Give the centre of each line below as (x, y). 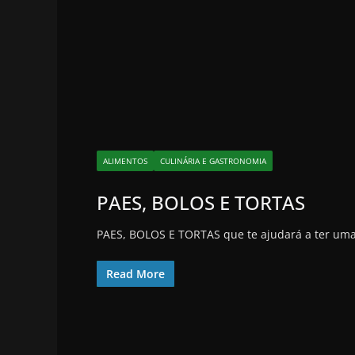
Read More (136, 274)
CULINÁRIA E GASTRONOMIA (213, 161)
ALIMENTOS (125, 161)
